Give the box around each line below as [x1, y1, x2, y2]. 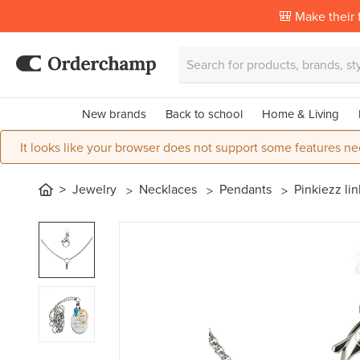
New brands [81, 105, 146, 122]
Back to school [165, 105, 243, 122]
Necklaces [139, 179, 200, 198]
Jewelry [72, 179, 120, 198]
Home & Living [261, 105, 339, 122]
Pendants [219, 179, 275, 198]
